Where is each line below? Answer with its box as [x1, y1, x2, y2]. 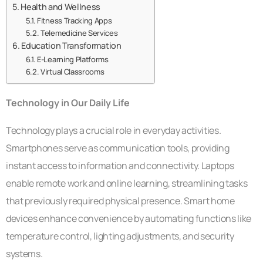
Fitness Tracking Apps [37, 15, 112, 26]
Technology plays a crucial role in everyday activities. [6, 123, 221, 137]
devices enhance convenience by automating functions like [6, 211, 252, 225]
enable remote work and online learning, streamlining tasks [6, 176, 248, 190]
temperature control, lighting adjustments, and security [6, 229, 234, 242]
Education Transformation [21, 39, 122, 51]
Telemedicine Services [41, 27, 118, 38]
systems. [6, 247, 43, 260]
